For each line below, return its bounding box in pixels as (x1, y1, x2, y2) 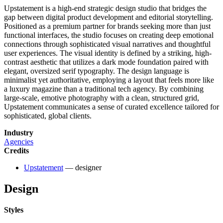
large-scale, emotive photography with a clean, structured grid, (4, 94, 199, 103)
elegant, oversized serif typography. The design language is (4, 67, 189, 76)
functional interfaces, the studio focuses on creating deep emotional (4, 31, 214, 40)
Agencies (4, 137, 33, 146)
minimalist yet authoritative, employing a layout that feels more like (4, 76, 214, 85)
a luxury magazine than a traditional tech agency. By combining (4, 85, 204, 94)
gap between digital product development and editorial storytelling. (4, 13, 213, 22)
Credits (4, 146, 29, 155)
